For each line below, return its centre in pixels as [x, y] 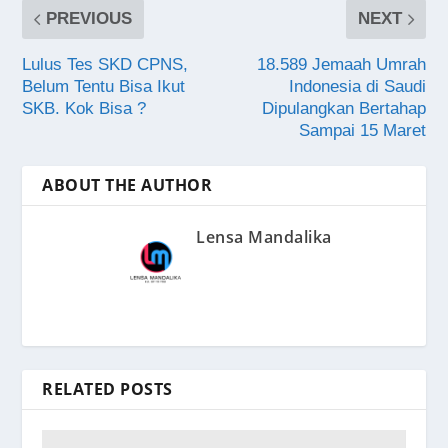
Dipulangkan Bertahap [343, 109]
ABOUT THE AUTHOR [127, 185]
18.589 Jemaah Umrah [341, 65]
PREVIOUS [89, 19]
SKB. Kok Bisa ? [84, 109]
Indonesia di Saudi [357, 87]
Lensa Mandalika [264, 237]
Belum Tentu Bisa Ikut [104, 87]
